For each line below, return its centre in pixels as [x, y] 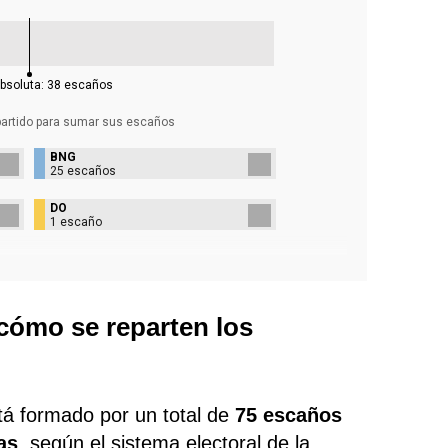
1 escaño [76, 221]
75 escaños [289, 414]
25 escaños [83, 170]
